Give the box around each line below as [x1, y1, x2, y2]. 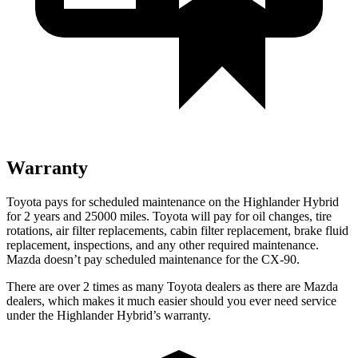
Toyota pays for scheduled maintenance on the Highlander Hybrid [6, 194, 339, 209]
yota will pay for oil [166, 209, 268, 223]
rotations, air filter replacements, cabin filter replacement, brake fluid [6, 223, 348, 237]
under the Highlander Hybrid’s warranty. [6, 308, 211, 322]
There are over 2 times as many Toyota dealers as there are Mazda [6, 279, 338, 293]
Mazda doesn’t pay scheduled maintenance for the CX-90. [6, 252, 300, 266]
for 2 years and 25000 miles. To [6, 209, 166, 223]
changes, [268, 209, 312, 223]
